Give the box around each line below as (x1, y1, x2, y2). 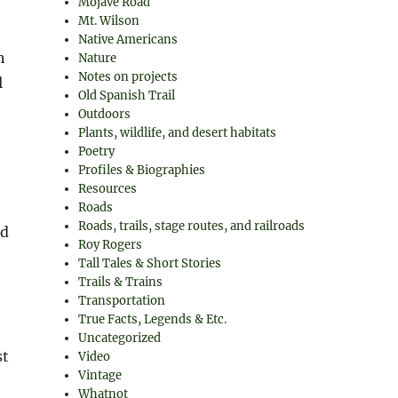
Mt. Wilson (78, 13, 140, 28)
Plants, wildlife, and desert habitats (78, 125, 277, 140)
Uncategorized (78, 330, 162, 346)
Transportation (78, 293, 166, 308)
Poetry (78, 144, 115, 159)
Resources (78, 181, 138, 196)
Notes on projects (78, 69, 179, 84)
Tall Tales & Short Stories (78, 256, 222, 271)
